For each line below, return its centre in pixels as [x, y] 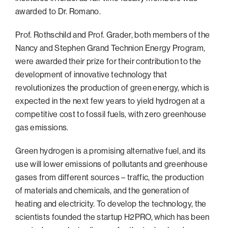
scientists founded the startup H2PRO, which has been [112, 217]
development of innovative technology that [91, 74]
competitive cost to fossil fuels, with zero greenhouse [111, 114]
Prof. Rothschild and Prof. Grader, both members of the [113, 34]
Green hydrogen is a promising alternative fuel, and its [111, 150]
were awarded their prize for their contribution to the [108, 61]
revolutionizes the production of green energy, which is [112, 87]
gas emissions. [42, 127]
